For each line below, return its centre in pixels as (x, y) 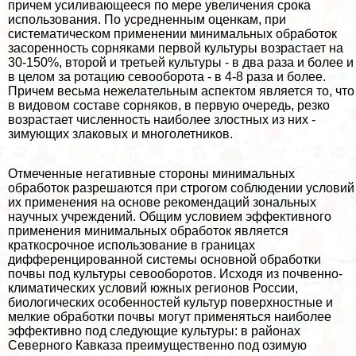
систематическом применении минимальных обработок (172, 34)
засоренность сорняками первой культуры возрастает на (176, 48)
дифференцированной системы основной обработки (164, 260)
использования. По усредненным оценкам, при (147, 20)
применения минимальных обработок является (148, 231)
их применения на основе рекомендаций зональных (162, 203)
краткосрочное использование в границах (132, 246)
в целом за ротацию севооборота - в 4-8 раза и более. (167, 77)
